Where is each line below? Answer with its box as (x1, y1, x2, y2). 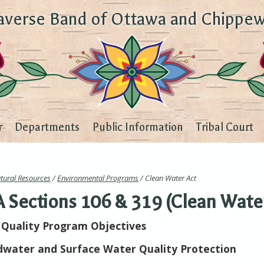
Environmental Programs (57, 173, 139, 184)
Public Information (92, 121, 183, 134)
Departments (15, 121, 80, 134)
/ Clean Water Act (138, 173, 197, 184)
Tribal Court (195, 121, 253, 134)
